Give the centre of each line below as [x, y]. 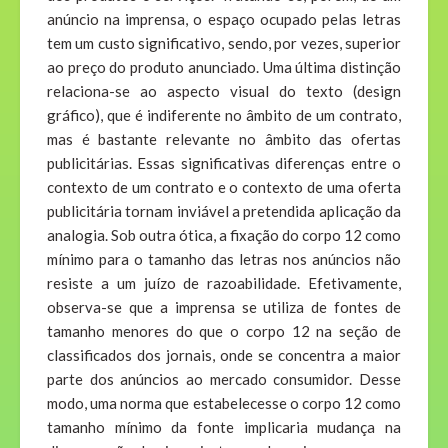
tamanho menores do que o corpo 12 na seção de [224, 331]
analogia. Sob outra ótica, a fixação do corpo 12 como [224, 235]
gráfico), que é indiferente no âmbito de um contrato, [224, 115]
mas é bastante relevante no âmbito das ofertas [224, 139]
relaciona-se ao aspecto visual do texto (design [224, 91]
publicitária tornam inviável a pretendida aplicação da [224, 211]
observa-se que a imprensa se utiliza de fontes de [224, 307]
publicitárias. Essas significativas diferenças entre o [224, 163]
